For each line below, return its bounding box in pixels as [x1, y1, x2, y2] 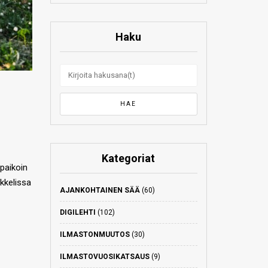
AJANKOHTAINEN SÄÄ [59, 186, 140, 194]
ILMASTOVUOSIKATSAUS [59, 252, 150, 261]
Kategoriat [102, 152, 156, 165]
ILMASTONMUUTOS [59, 230, 130, 239]
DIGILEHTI [59, 208, 96, 217]
